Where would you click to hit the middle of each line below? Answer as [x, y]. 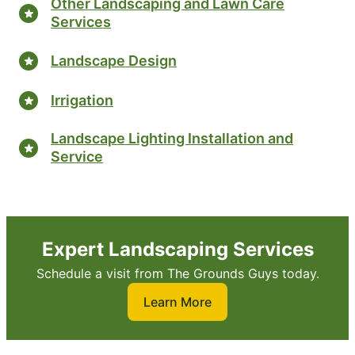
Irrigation [82, 100]
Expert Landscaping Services [177, 250]
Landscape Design [114, 60]
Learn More [177, 302]
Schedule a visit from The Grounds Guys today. [177, 274]
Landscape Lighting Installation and [172, 139]
